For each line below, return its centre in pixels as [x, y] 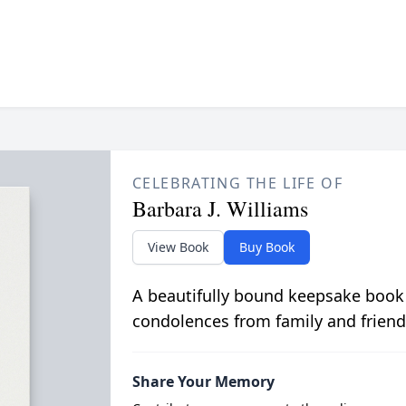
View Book [178, 247]
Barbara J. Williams [220, 208]
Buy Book [266, 247]
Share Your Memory [203, 382]
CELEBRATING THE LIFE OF [237, 183]
